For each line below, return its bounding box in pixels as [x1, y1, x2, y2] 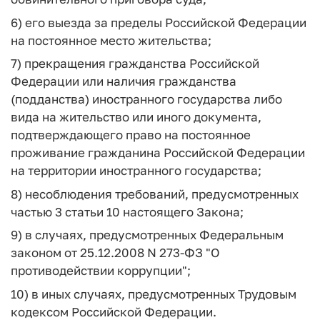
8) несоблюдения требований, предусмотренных [11, 186, 299, 201]
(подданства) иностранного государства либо [11, 91, 282, 106]
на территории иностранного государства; [11, 163, 261, 178]
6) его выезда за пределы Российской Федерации [11, 14, 306, 30]
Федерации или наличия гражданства [11, 74, 236, 89]
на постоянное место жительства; [11, 32, 211, 48]
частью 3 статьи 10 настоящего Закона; [11, 204, 244, 219]
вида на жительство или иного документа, [11, 109, 261, 124]
